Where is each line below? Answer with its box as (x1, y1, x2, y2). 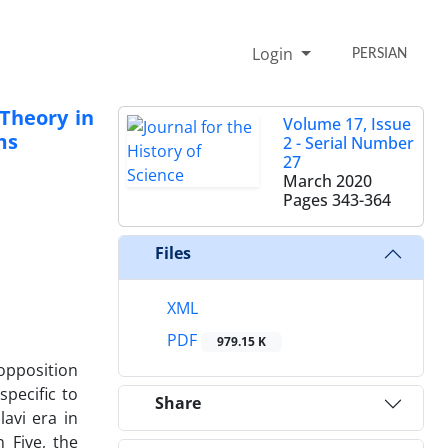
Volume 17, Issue (283, 112, 411, 135)
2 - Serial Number (283, 131, 414, 154)
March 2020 (283, 169, 372, 192)
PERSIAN (352, 45, 408, 62)
